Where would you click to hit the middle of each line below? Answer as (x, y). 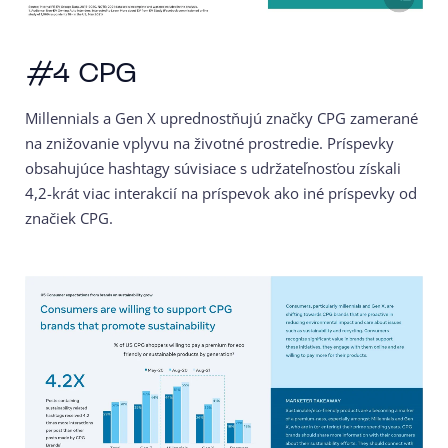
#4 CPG (80, 74)
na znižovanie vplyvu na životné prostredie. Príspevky (209, 142)
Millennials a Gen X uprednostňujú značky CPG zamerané (221, 117)
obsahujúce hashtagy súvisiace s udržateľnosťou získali (213, 167)
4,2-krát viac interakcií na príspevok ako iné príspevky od (221, 192)
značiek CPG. (69, 217)
